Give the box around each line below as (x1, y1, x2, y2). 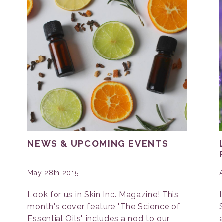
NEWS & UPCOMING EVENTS (27, 138, 169, 149)
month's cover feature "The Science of (27, 202, 180, 211)
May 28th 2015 (27, 169, 79, 177)
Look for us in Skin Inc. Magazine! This (27, 190, 179, 199)
